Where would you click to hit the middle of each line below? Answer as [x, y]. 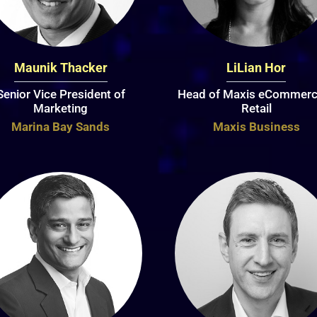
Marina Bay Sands [61, 127]
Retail [256, 109]
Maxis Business [256, 127]
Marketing [61, 109]
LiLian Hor [257, 68]
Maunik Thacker [60, 68]
